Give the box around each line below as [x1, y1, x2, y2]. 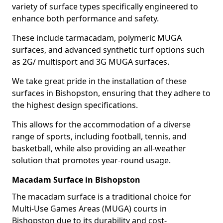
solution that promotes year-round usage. [12, 155, 171, 166]
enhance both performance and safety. [12, 13, 159, 24]
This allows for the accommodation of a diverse [12, 119, 191, 130]
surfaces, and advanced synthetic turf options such [12, 44, 205, 55]
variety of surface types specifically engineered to [12, 1, 198, 12]
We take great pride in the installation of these [12, 76, 187, 87]
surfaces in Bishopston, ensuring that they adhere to [12, 88, 211, 99]
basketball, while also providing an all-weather [12, 143, 186, 154]
